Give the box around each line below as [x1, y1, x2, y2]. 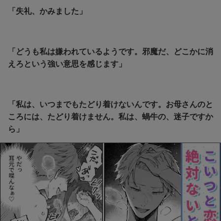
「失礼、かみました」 [8, 7, 87, 16]
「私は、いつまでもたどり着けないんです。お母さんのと [8, 100, 213, 109]
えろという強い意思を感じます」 [8, 60, 126, 69]
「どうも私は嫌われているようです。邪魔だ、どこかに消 [8, 47, 213, 56]
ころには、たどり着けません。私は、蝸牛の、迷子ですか [8, 112, 213, 121]
